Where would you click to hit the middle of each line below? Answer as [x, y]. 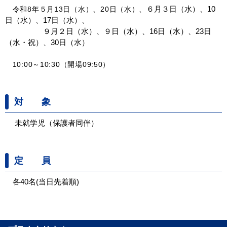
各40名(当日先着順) [46, 182]
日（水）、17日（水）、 [47, 20]
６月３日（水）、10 [181, 9]
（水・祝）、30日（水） [47, 43]
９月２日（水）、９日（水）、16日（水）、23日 [108, 31]
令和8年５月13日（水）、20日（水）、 [76, 9]
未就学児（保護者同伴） [52, 123]
